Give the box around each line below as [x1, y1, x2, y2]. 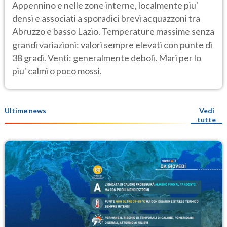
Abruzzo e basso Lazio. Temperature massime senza [12, 25, 214, 37]
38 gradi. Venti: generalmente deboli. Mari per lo [12, 52, 201, 63]
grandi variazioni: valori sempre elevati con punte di [12, 39, 212, 50]
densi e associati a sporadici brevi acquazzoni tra [12, 12, 200, 24]
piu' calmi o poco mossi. [12, 65, 102, 77]
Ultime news [5, 106, 46, 116]
